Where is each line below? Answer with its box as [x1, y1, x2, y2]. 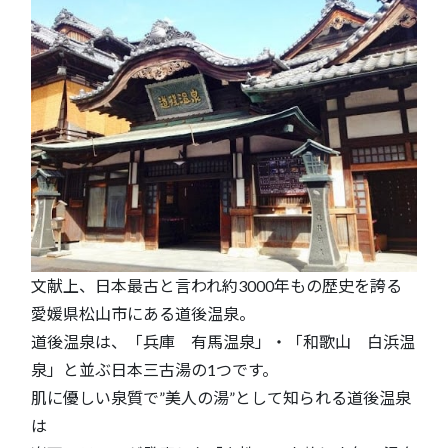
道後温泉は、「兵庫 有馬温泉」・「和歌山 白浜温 [31, 331, 415, 351]
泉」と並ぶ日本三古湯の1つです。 [31, 359, 278, 379]
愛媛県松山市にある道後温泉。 [31, 303, 255, 323]
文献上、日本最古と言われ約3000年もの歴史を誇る [31, 275, 402, 295]
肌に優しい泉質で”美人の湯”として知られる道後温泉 [31, 387, 411, 407]
